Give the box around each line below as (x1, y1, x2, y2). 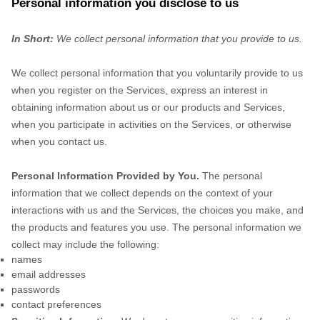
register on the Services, (58, 84, 171, 96)
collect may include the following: (11, 239, 159, 250)
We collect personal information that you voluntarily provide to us (11, 67, 303, 79)
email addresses (11, 269, 86, 280)
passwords (11, 284, 60, 295)
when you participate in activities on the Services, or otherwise (11, 119, 291, 130)
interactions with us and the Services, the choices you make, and (11, 204, 304, 216)
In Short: (11, 33, 54, 44)
